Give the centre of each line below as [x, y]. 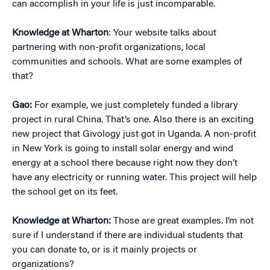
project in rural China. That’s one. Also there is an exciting [133, 120]
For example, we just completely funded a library [135, 105]
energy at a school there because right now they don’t [125, 163]
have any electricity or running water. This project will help [134, 178]
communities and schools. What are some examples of [127, 62]
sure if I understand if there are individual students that [127, 236]
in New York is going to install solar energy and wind [123, 149]
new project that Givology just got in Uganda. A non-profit [134, 134]
